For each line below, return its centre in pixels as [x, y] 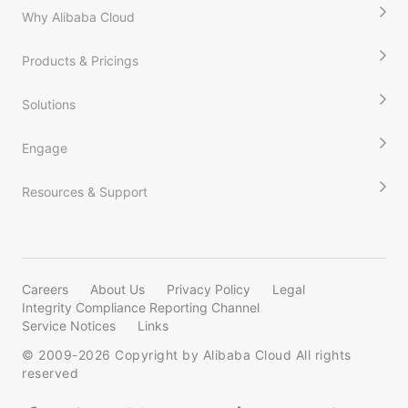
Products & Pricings [80, 60]
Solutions [49, 104]
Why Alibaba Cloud [78, 16]
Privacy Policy [209, 289]
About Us [117, 289]
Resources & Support [85, 191]
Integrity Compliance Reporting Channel [141, 307]
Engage [45, 148]
